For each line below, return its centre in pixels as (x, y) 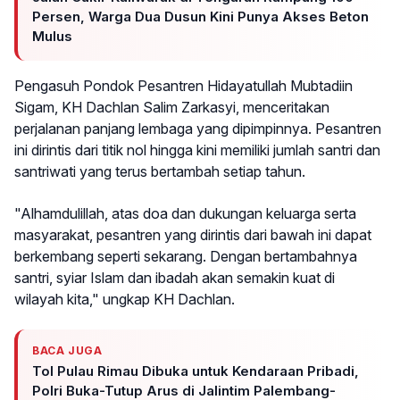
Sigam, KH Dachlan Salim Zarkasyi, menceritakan (172, 108)
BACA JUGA (67, 350)
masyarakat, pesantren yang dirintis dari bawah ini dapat (193, 234)
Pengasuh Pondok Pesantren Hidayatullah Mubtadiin (183, 86)
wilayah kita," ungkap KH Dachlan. (125, 299)
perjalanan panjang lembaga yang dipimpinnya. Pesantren (198, 129)
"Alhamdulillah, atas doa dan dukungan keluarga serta (185, 213)
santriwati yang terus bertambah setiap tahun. (160, 172)
